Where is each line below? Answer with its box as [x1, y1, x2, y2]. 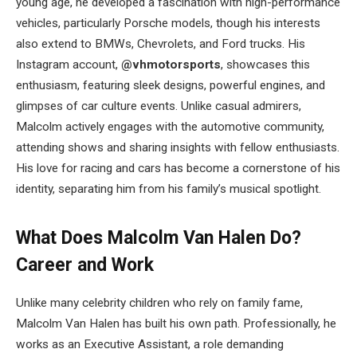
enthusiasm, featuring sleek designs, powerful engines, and [16, 78, 325, 93]
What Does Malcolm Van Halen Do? [16, 226, 301, 249]
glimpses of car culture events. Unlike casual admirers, [16, 99, 301, 114]
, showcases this [221, 57, 310, 73]
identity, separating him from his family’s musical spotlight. [16, 182, 321, 197]
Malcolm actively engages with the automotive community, [16, 120, 324, 135]
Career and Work [16, 253, 154, 276]
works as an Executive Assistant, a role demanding [16, 336, 284, 351]
